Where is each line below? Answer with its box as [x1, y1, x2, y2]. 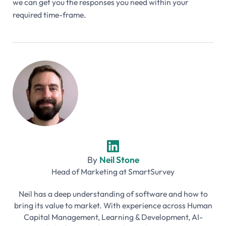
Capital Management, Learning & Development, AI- [23, 211, 203, 222]
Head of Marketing [51, 166, 118, 177]
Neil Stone [99, 153, 139, 165]
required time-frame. [12, 9, 86, 20]
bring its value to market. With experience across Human [14, 200, 212, 210]
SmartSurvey [128, 166, 175, 177]
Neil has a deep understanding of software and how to [18, 188, 208, 199]
